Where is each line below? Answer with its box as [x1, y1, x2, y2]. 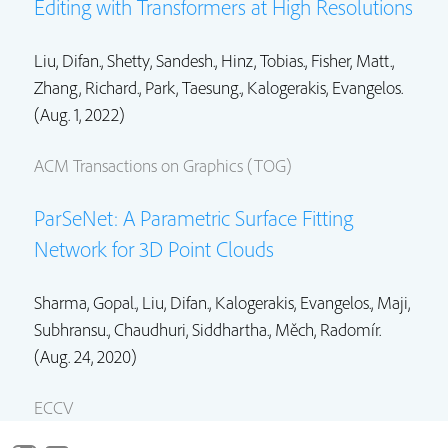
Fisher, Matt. [311, 48, 392, 72]
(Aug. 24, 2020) [34, 344, 137, 368]
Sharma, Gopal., [34, 290, 142, 314]
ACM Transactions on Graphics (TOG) [34, 153, 292, 177]
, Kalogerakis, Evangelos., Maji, [209, 290, 410, 314]
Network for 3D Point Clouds [34, 234, 274, 263]
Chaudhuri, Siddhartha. [114, 317, 269, 341]
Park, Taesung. [145, 75, 241, 99]
